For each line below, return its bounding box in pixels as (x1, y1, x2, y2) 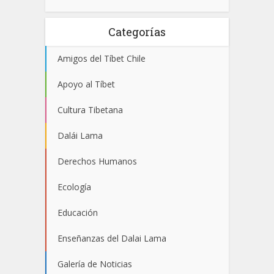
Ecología (57, 180, 91, 193)
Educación (57, 206, 98, 218)
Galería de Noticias (57, 257, 132, 270)
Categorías (108, 24, 166, 39)
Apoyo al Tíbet (57, 78, 115, 90)
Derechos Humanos (57, 155, 137, 167)
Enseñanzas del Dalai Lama (57, 232, 166, 244)
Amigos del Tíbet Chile (57, 52, 146, 64)
